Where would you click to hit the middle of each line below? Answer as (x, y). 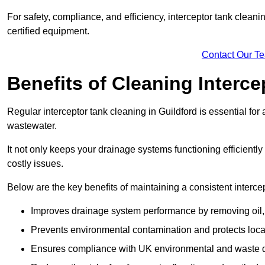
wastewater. (32, 126)
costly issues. (35, 164)
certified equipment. (48, 31)
